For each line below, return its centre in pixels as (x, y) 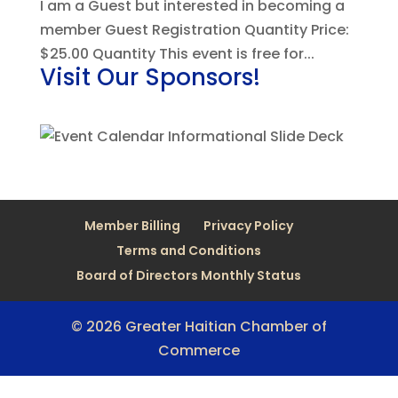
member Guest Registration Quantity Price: (194, 30)
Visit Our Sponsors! (150, 77)
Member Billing (133, 226)
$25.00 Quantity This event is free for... (177, 54)
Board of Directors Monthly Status (189, 275)
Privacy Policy (249, 226)
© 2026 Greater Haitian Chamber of (199, 326)
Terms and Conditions (189, 251)
